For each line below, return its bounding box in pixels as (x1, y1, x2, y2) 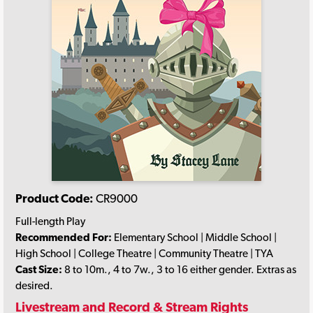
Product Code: (15, 191, 94, 206)
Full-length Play (15, 214, 85, 228)
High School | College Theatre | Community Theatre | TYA (15, 246, 273, 260)
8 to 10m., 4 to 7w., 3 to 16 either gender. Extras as (62, 262, 296, 276)
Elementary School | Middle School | (112, 230, 277, 244)
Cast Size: (15, 262, 62, 276)
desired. (15, 278, 53, 292)
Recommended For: (15, 230, 112, 244)
